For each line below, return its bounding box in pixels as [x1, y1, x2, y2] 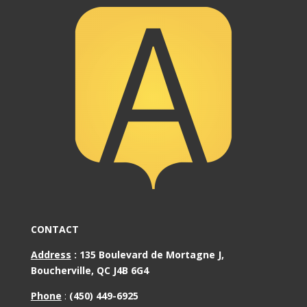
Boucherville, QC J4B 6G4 [30, 264, 149, 278]
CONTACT [30, 223, 79, 236]
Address [30, 248, 71, 262]
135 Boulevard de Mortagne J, [79, 248, 224, 262]
